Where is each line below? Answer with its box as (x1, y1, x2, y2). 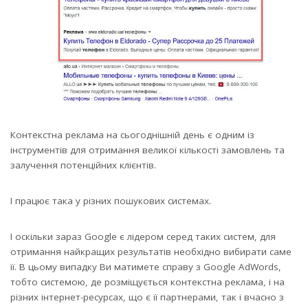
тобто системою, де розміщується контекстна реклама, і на (10, 276, 285, 289)
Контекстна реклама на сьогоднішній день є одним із (10, 129, 254, 142)
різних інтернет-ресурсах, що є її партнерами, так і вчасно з (10, 291, 284, 304)
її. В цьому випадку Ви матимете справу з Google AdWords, (10, 261, 281, 274)
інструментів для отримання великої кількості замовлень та (10, 144, 285, 157)
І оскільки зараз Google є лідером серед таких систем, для (10, 230, 276, 243)
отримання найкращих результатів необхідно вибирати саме (10, 245, 291, 258)
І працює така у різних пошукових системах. (10, 195, 211, 208)
